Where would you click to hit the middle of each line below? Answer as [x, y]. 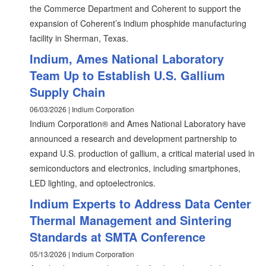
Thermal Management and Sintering [131, 220]
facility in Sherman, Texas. [79, 38]
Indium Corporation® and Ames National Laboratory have [138, 123]
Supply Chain [67, 92]
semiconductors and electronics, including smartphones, [135, 168]
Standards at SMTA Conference [118, 237]
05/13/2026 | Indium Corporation [82, 254]
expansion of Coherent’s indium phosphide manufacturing [138, 23]
